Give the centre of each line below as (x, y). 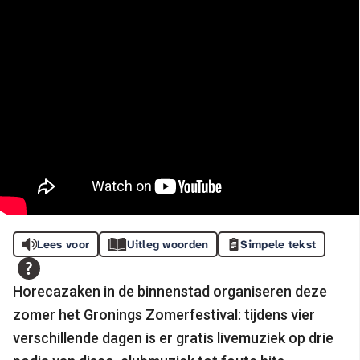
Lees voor (63, 244)
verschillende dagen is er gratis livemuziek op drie (173, 337)
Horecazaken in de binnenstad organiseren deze (170, 291)
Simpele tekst (278, 244)
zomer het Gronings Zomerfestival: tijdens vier (164, 314)
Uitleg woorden (168, 244)
